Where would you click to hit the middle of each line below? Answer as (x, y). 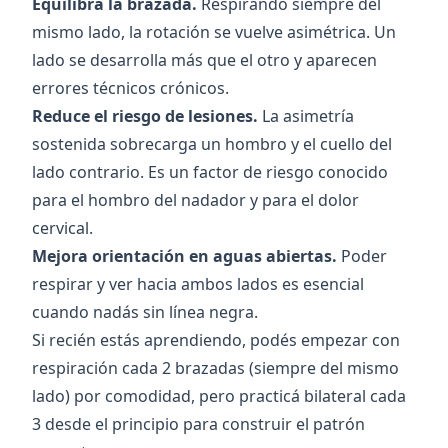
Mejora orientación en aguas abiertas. (184, 256)
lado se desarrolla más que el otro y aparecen (204, 60)
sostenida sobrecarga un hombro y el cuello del (212, 144)
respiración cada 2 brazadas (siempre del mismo (215, 368)
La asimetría (306, 116)
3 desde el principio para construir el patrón (198, 424)
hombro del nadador (167, 200)
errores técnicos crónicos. (130, 88)
